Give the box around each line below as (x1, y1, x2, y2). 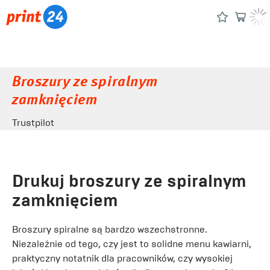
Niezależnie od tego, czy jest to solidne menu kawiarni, (12, 238, 251, 250)
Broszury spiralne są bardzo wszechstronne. (12, 224, 207, 235)
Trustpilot (12, 117, 54, 128)
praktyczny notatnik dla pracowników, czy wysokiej (12, 253, 233, 264)
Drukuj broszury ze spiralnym (12, 171, 246, 192)
